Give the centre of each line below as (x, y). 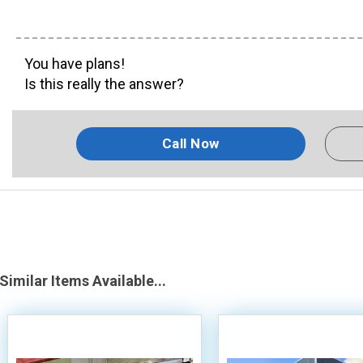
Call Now (190, 143)
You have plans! (75, 63)
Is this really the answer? (104, 83)
